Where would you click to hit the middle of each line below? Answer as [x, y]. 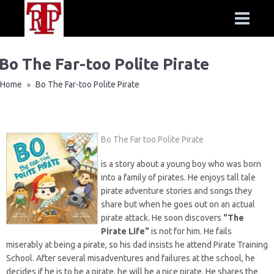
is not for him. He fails [191, 231]
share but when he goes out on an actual [178, 204]
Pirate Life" [125, 231]
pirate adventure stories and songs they [176, 191]
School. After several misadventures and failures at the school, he [131, 258]
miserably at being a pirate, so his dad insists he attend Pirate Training [137, 245]
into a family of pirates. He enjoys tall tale [178, 177]
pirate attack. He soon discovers [162, 218]
